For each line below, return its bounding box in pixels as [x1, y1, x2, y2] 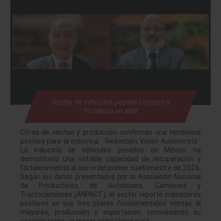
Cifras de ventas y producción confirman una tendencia [20, 128, 201, 137]
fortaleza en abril [83, 107, 138, 116]
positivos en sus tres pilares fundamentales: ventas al [20, 199, 201, 208]
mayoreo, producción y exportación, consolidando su [20, 208, 201, 217]
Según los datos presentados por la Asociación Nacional [20, 172, 201, 182]
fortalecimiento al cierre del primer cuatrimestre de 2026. [20, 163, 201, 173]
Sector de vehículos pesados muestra [51, 98, 170, 107]
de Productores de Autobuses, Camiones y [20, 181, 201, 190]
